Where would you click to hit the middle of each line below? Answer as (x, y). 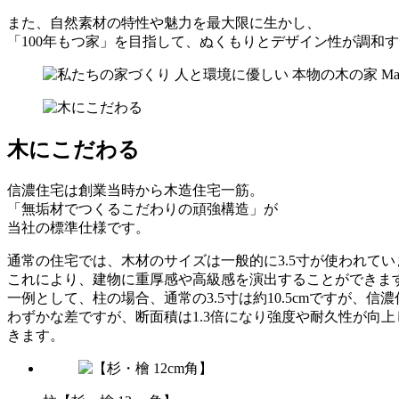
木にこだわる (73, 149)
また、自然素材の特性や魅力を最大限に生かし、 (164, 22)
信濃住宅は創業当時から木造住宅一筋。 (135, 190)
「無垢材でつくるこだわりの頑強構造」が (142, 208)
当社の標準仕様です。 (78, 227)
